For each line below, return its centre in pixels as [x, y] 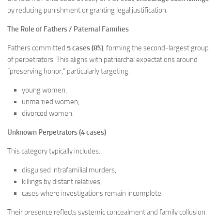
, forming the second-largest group [156, 48]
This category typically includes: [54, 151]
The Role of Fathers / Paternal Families [68, 29]
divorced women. [48, 113]
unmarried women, [51, 101]
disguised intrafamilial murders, [69, 170]
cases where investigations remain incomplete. [92, 193]
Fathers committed [37, 48]
